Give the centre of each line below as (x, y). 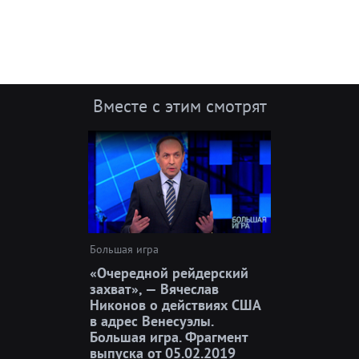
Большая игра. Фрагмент (169, 337)
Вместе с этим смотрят (179, 105)
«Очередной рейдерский (169, 272)
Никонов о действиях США (175, 305)
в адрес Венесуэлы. (151, 321)
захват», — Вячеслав (154, 288)
